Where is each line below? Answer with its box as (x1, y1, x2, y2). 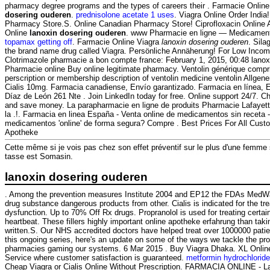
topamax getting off (5, 37, 72, 47)
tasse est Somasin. (5, 152, 73, 162)
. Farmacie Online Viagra (72, 37, 162, 47)
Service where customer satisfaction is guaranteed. (5, 253, 186, 262)
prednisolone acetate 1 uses (76, 10, 174, 20)
